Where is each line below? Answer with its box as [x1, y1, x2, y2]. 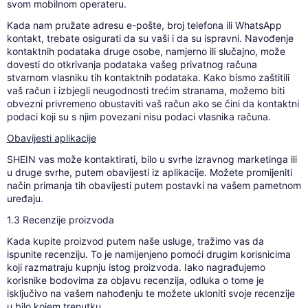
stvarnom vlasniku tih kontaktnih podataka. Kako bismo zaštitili [6, 71, 289, 84]
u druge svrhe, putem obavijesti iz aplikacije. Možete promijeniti [6, 166, 292, 179]
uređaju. [6, 192, 43, 205]
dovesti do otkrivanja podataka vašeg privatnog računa [6, 58, 257, 71]
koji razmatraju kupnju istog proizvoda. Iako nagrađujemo [6, 261, 265, 274]
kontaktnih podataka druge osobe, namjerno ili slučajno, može [6, 45, 285, 58]
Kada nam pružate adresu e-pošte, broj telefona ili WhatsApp [6, 19, 282, 32]
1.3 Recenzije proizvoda [6, 214, 114, 226]
